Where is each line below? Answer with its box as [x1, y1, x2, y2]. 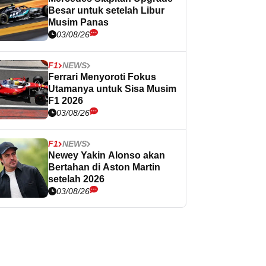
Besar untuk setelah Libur [48, 5, 164, 15]
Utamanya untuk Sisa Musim [48, 84, 176, 94]
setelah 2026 [48, 174, 104, 184]
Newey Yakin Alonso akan [48, 150, 165, 160]
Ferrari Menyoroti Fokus [48, 72, 156, 82]
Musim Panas [48, 17, 109, 27]
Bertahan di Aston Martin [48, 162, 160, 172]
